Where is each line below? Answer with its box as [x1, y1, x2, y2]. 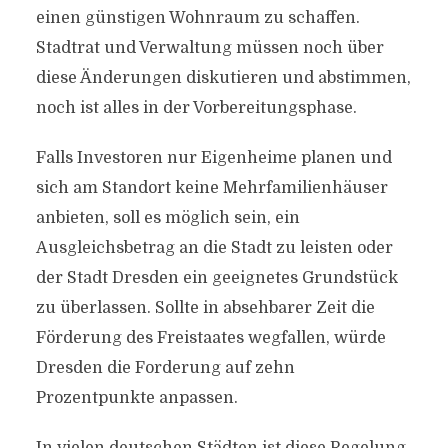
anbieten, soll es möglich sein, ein [35, 209, 300, 227]
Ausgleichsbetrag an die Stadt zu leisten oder [35, 239, 393, 257]
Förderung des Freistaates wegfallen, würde [35, 329, 386, 347]
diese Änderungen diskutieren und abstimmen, [35, 69, 411, 87]
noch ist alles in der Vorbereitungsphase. [35, 99, 357, 117]
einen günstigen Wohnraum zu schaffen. [35, 9, 360, 27]
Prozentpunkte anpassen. [35, 389, 238, 407]
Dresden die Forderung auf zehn [35, 359, 295, 377]
